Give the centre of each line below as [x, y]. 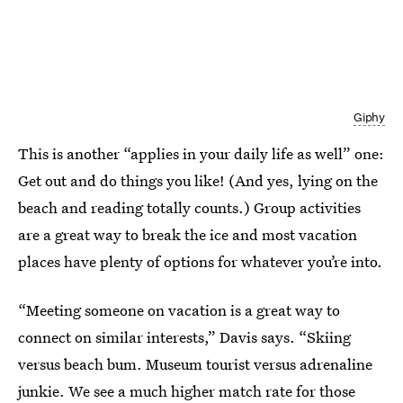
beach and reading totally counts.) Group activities [189, 207]
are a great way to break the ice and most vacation [188, 234]
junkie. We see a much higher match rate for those [187, 390]
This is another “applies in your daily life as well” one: [201, 153]
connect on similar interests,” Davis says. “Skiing [184, 336]
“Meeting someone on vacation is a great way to [179, 309]
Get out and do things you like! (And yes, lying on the [198, 180]
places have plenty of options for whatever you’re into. [200, 261]
